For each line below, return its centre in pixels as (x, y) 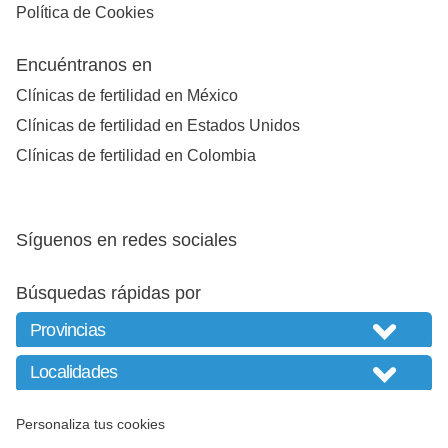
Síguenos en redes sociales (126, 239)
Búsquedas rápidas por (108, 292)
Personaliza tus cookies (90, 423)
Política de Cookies (85, 13)
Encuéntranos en (84, 65)
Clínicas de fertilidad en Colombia (136, 155)
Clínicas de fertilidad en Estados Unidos (158, 125)
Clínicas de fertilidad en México (127, 95)
